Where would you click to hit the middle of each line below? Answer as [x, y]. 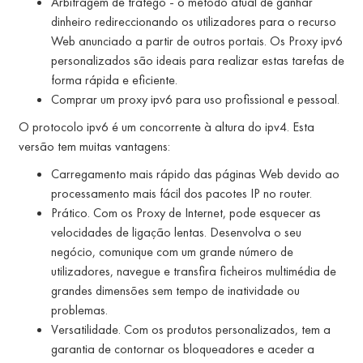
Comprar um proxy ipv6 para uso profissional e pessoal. [195, 99]
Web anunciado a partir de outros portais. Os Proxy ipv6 [197, 41]
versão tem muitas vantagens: [94, 146]
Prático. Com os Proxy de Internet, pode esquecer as [186, 212]
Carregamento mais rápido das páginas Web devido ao [195, 173]
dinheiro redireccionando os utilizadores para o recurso [194, 21]
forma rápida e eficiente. [114, 79]
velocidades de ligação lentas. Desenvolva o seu [176, 232]
